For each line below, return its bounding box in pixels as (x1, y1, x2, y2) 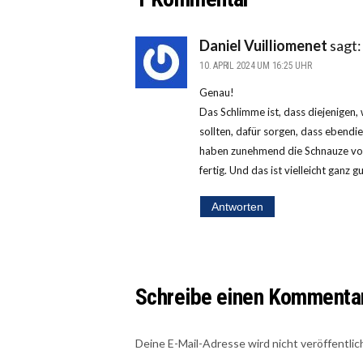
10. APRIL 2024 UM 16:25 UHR (199, 59, 312, 71)
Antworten (211, 200, 263, 214)
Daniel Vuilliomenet (199, 36, 327, 54)
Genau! (199, 85, 234, 99)
